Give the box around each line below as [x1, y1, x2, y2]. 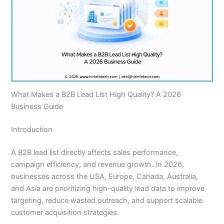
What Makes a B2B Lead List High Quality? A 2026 [11, 89, 181, 99]
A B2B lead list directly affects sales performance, [11, 147, 178, 157]
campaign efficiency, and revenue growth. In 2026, [11, 159, 184, 169]
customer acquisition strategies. [11, 207, 119, 217]
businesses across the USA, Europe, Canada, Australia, [11, 171, 198, 181]
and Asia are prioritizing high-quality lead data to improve [11, 183, 205, 193]
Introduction [11, 124, 53, 134]
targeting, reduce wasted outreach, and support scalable [11, 195, 203, 205]
